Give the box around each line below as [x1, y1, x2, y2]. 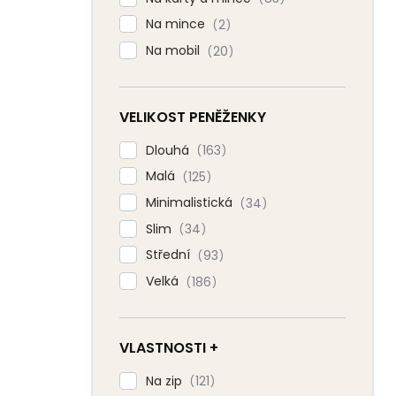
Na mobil [146, 42, 203, 59]
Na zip [146, 371, 186, 390]
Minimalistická [146, 194, 236, 212]
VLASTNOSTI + [119, 337, 218, 358]
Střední [146, 246, 194, 264]
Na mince [146, 15, 209, 34]
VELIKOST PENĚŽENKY [119, 106, 266, 127]
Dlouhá [146, 141, 193, 159]
